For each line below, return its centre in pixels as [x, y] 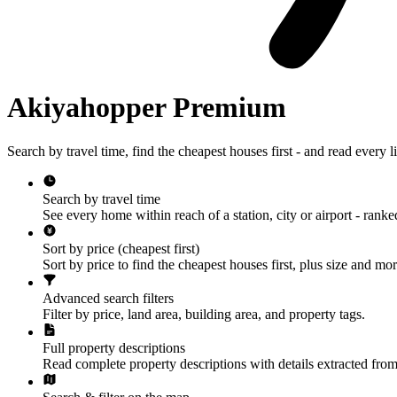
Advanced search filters [108, 298]
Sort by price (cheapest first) [121, 248]
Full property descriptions [114, 347]
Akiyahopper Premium [147, 108]
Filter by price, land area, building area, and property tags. [204, 314]
